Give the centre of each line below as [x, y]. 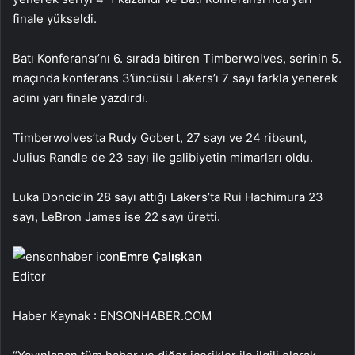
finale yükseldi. [55, 19]
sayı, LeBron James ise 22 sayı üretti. [116, 217]
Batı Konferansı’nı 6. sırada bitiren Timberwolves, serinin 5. [177, 58]
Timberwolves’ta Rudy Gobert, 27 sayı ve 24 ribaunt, [160, 137]
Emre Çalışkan [161, 256]
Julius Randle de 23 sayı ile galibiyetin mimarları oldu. [163, 157]
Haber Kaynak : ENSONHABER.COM [112, 316]
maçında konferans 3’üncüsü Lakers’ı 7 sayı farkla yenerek [175, 78]
